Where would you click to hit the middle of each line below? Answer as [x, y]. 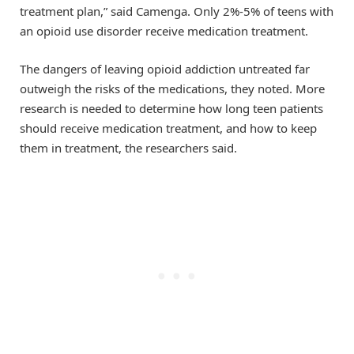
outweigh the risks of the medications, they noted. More [172, 89]
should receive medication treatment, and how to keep [168, 128]
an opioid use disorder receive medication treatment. [164, 31]
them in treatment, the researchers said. [128, 148]
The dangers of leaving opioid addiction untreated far [165, 69]
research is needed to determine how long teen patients [171, 109]
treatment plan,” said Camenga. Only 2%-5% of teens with [177, 11]
